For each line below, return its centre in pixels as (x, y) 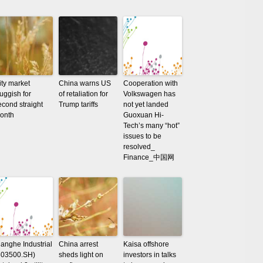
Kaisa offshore (146, 244)
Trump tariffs (78, 104)
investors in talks (150, 255)
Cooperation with (151, 83)
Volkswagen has (149, 94)
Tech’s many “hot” (151, 126)
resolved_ (139, 147)
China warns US (85, 83)
